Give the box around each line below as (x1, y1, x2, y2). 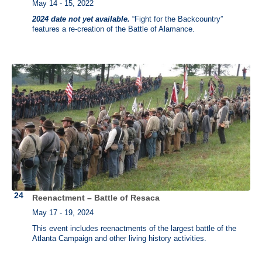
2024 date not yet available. (32, 15, 130, 24)
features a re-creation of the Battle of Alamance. (32, 25, 195, 34)
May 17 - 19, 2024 (32, 209, 94, 218)
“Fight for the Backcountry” (130, 15, 223, 24)
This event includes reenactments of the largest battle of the (32, 225, 236, 233)
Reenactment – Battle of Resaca (32, 192, 160, 202)
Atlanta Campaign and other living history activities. (32, 235, 206, 243)
